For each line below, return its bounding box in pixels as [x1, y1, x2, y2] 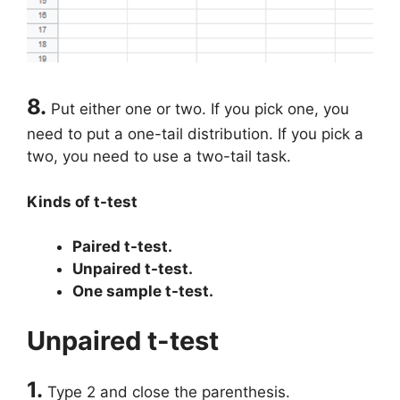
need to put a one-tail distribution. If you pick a [27, 125, 363, 144]
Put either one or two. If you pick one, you [46, 100, 349, 119]
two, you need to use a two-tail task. [27, 147, 291, 166]
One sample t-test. [72, 282, 213, 301]
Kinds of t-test [27, 192, 137, 211]
